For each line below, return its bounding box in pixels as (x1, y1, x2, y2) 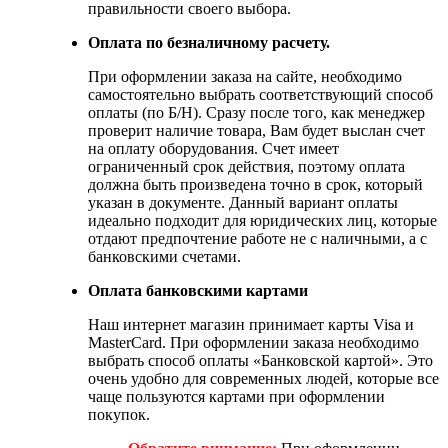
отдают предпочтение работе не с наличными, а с (88, 229, 427, 247)
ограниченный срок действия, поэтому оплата (88, 157, 405, 175)
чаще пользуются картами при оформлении (88, 387, 385, 405)
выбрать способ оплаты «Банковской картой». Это (88, 351, 433, 369)
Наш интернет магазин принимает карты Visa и (88, 315, 414, 333)
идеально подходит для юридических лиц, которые (88, 211, 437, 229)
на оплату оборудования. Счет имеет (88, 139, 339, 157)
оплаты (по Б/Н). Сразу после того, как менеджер (88, 103, 425, 121)
